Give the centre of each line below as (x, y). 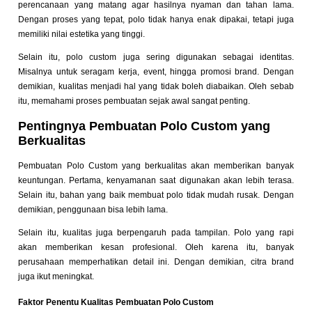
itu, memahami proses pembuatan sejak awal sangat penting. (134, 101)
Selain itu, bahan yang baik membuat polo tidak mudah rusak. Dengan (156, 195)
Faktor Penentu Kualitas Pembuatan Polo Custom (116, 303)
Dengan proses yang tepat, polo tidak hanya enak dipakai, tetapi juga (156, 20)
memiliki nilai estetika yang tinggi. (82, 34)
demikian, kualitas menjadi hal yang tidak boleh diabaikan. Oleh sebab (156, 87)
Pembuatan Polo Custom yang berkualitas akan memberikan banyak (156, 166)
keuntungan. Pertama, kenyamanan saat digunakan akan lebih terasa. (156, 181)
